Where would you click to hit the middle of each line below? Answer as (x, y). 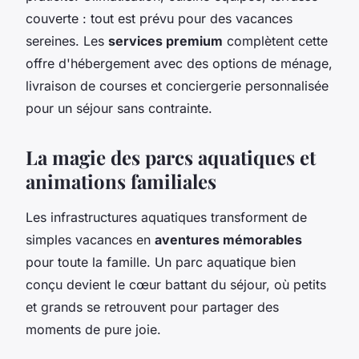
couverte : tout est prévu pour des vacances (159, 19)
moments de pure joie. (93, 330)
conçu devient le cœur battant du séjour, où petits (176, 285)
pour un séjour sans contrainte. (119, 109)
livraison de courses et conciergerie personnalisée (177, 86)
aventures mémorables (228, 240)
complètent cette (275, 41)
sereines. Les (67, 41)
